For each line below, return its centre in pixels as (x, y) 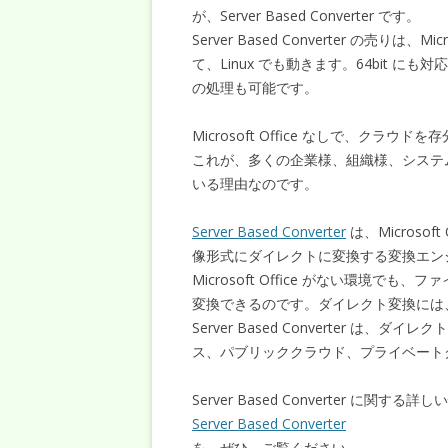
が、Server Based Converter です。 (306, 15)
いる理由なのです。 (255, 183)
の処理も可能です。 (255, 87)
